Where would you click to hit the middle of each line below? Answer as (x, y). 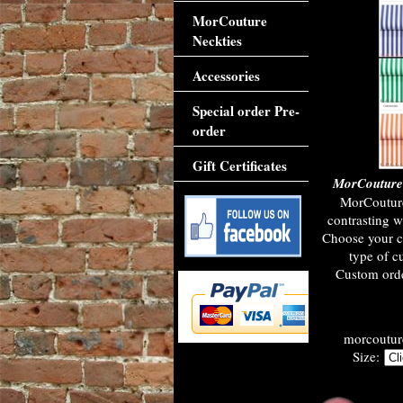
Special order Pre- (246, 111)
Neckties (217, 40)
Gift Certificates (239, 166)
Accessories (226, 76)
